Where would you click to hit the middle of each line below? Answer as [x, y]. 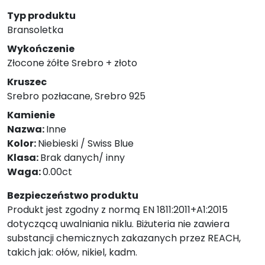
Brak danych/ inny [83, 158]
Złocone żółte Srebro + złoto [72, 63]
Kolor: [22, 143]
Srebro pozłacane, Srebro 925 [76, 96]
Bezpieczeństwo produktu [73, 195]
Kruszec [27, 82]
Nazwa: [27, 129]
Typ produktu [41, 16]
